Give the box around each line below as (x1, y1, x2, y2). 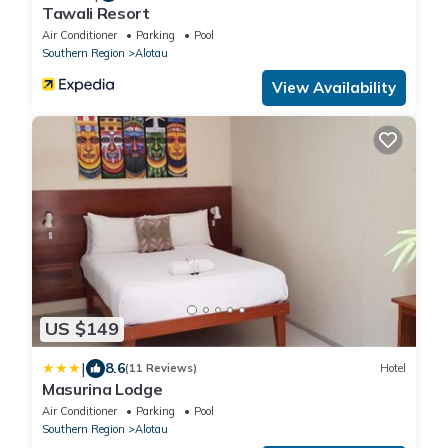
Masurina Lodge (42, 378, 163, 399)
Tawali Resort (42, 3, 150, 24)
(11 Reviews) (125, 361, 197, 376)
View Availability (272, 78, 396, 98)
